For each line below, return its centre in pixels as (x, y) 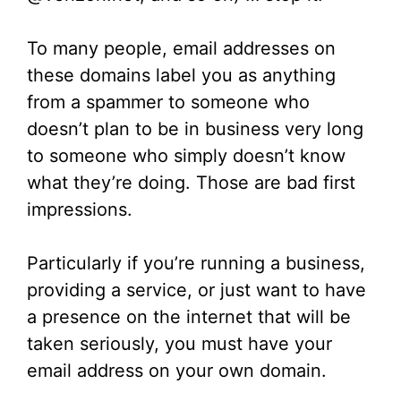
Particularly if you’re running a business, (196, 264)
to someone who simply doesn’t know (186, 156)
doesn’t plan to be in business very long (195, 129)
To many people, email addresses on (181, 49)
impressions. (80, 210)
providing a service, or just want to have (196, 290)
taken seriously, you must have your (179, 344)
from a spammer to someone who (168, 102)
